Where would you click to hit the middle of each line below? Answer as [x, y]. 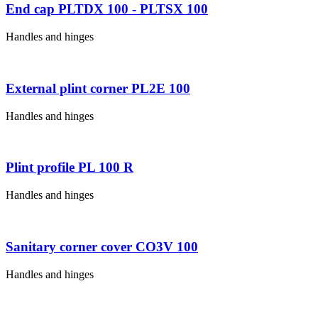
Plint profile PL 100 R [70, 168]
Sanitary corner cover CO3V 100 [102, 246]
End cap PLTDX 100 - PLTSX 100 [107, 9]
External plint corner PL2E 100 [98, 88]
